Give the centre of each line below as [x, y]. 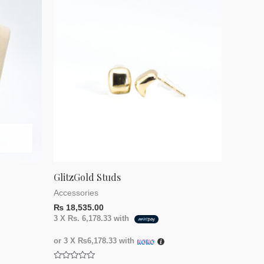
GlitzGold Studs [87, 177]
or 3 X [66, 241]
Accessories [76, 193]
